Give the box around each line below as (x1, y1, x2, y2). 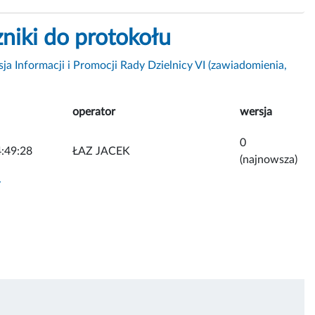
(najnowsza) (240, 153, 297, 165)
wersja (240, 105, 272, 117)
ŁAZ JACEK (72, 145, 130, 157)
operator (72, 105, 115, 117)
